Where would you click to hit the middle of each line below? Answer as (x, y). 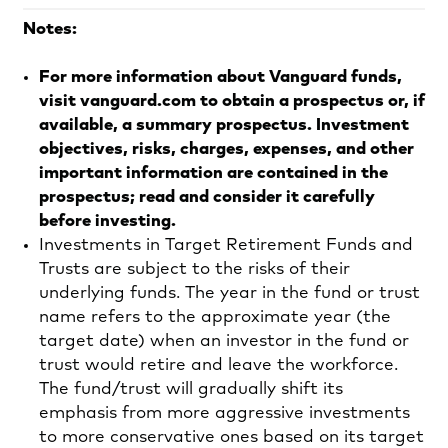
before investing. (109, 221)
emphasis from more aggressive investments (224, 413)
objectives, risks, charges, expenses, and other (226, 149)
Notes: (50, 29)
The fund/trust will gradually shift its (191, 389)
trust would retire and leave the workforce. (218, 365)
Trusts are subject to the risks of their (194, 269)
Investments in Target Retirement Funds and (226, 245)
